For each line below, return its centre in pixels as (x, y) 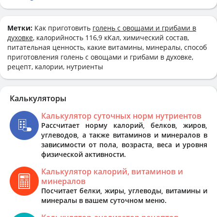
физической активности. (84, 154)
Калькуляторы (38, 98)
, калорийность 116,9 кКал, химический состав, (111, 37)
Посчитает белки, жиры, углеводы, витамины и (124, 190)
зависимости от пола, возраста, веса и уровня (124, 144)
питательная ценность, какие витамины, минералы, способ (107, 47)
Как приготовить (63, 28)
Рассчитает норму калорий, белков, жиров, (124, 125)
